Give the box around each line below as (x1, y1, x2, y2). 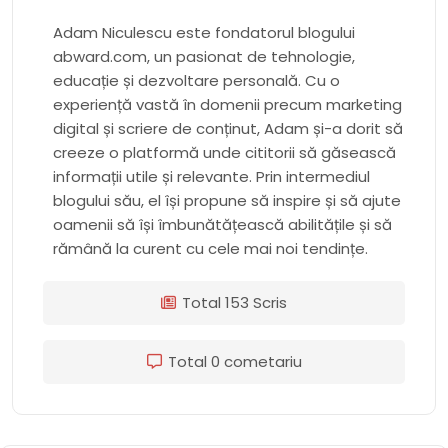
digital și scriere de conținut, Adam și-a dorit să (53, 117, 403, 139)
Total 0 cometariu (167, 350, 302, 372)
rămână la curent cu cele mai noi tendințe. (53, 237, 368, 259)
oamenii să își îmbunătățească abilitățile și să (53, 213, 392, 235)
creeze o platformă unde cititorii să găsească (53, 141, 396, 163)
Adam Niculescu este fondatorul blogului (53, 21, 355, 43)
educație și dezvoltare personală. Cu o (53, 69, 340, 91)
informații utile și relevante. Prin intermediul (53, 165, 370, 187)
